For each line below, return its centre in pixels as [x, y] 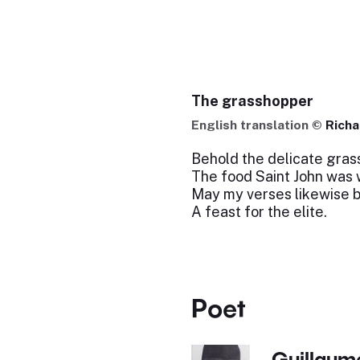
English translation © [258, 125]
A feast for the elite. [259, 212]
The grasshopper [252, 101]
